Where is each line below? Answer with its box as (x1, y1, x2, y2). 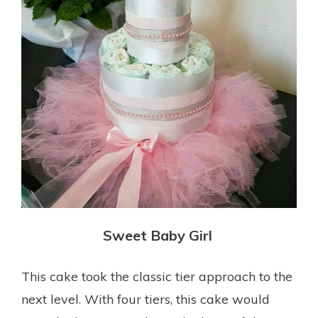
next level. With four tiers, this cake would (21, 290, 270, 307)
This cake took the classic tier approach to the (21, 268, 292, 285)
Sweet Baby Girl (102, 226, 216, 244)
